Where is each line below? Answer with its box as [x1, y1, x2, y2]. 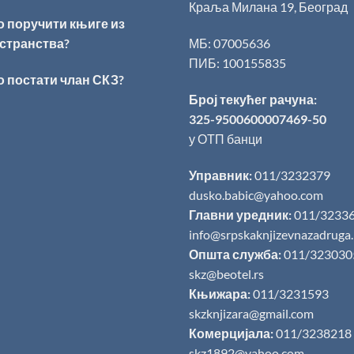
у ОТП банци [189, 130, 262, 146]
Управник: [189, 167, 252, 183]
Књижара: [189, 285, 250, 301]
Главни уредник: [189, 206, 292, 222]
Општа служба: [189, 246, 281, 262]
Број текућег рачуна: [189, 91, 317, 107]
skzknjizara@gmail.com [189, 305, 314, 321]
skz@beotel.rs [189, 265, 264, 281]
